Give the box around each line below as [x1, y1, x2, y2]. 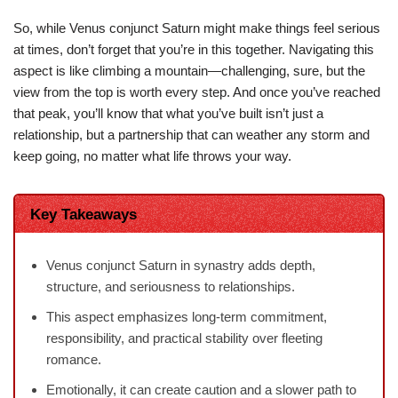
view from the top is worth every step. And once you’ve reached [13, 84, 380, 99]
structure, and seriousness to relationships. [46, 279, 295, 295]
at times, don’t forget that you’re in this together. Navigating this [13, 41, 374, 57]
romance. [46, 352, 101, 368]
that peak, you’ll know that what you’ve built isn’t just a [13, 105, 323, 121]
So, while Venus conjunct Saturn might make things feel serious [13, 20, 380, 36]
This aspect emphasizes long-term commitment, [46, 309, 327, 325]
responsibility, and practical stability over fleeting [46, 330, 322, 346]
